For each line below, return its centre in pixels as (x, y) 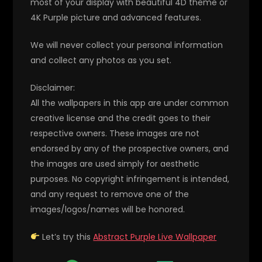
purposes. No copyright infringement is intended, (130, 179)
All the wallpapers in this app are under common (130, 103)
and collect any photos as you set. (101, 60)
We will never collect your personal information (127, 45)
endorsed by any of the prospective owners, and (130, 148)
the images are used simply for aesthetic (115, 163)
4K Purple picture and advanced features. (116, 17)
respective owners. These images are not (115, 133)
